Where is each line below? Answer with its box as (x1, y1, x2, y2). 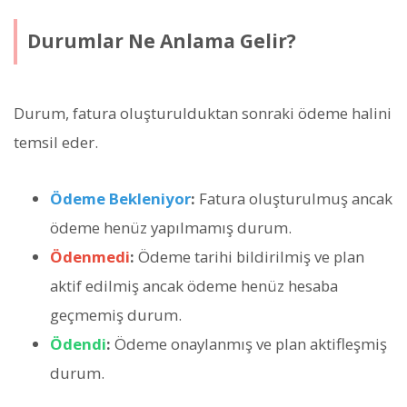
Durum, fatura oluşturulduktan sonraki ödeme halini (14, 102, 392, 124)
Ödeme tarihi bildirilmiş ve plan (134, 245, 364, 267)
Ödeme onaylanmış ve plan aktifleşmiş (111, 333, 387, 354)
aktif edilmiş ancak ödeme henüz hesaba (50, 274, 338, 296)
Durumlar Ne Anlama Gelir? (26, 28, 296, 55)
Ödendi (50, 333, 106, 354)
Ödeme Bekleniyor (50, 187, 191, 209)
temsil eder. (14, 131, 98, 153)
